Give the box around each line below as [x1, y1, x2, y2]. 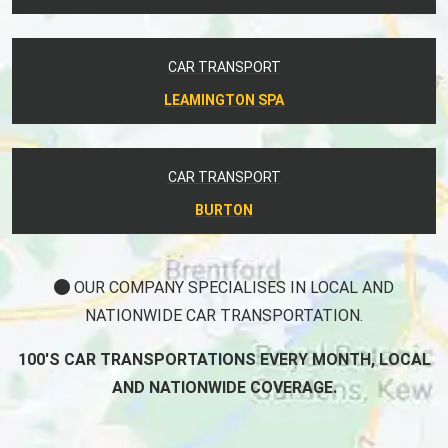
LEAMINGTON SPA [164, 91, 284, 108]
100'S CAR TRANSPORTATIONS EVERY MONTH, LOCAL [17, 349, 431, 369]
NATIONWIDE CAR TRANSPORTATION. [85, 305, 363, 325]
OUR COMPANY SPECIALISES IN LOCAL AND [70, 277, 394, 297]
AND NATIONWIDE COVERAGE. [111, 377, 337, 397]
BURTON [195, 201, 253, 218]
